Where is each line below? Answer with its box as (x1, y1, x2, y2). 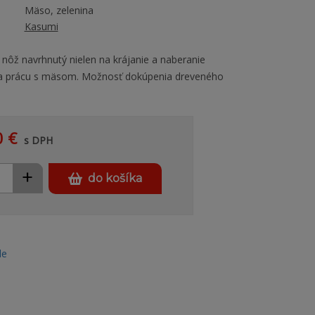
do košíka (87, 172, 142, 185)
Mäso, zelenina (24, 4, 94, 17)
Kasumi (24, 20, 58, 33)
